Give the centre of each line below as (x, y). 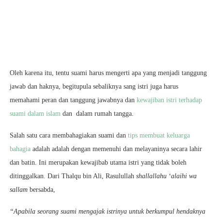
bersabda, (41, 190)
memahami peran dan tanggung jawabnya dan (73, 100)
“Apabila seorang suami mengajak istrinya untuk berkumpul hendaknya (108, 211)
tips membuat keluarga (159, 135)
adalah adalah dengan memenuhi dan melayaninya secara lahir (116, 149)
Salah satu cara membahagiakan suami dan (69, 135)
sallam (19, 190)
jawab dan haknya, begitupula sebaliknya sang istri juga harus (94, 86)
